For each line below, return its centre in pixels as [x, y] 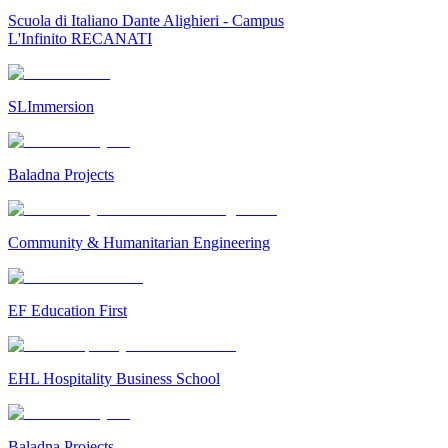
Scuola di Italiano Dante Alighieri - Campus [146, 21]
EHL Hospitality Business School [114, 379]
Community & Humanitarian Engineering [139, 243]
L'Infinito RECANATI [80, 39]
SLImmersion [51, 107]
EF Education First [67, 311]
